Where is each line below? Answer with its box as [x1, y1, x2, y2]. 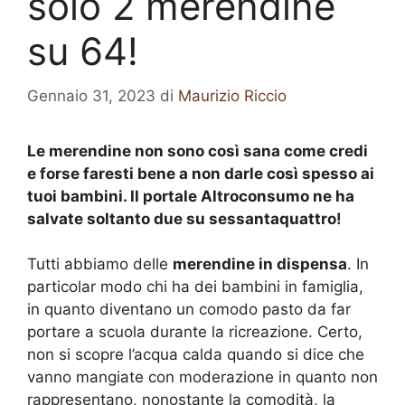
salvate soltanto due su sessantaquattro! [27, 209, 342, 228]
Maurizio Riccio [178, 86, 287, 105]
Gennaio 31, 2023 [27, 86, 155, 105]
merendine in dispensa [173, 255, 347, 273]
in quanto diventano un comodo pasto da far [27, 300, 351, 318]
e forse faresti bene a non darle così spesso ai [27, 164, 374, 183]
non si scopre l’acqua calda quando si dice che [27, 345, 364, 363]
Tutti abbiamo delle [27, 255, 173, 273]
